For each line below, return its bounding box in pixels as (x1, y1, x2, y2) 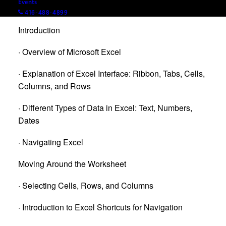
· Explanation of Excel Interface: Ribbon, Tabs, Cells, (18, 68, 205, 79)
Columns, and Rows (18, 80, 91, 92)
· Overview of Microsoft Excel (18, 46, 121, 58)
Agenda (18, 3, 46, 14)
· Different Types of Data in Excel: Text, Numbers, (18, 102, 192, 114)
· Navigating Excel (18, 136, 83, 148)
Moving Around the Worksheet (18, 158, 126, 169)
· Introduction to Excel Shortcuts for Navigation (18, 201, 183, 213)
